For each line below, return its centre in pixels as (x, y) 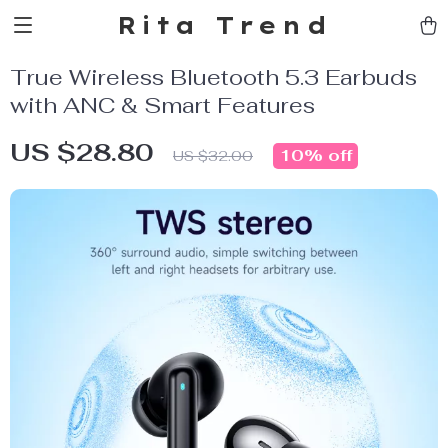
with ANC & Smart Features (162, 105)
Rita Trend (224, 25)
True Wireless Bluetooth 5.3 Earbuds (213, 77)
